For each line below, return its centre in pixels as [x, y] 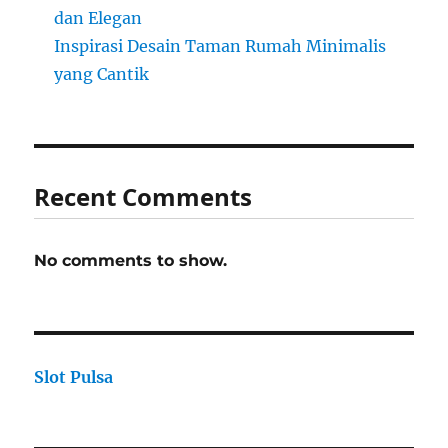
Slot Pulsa [74, 377]
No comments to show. [131, 261]
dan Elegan [98, 18]
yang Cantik [102, 74]
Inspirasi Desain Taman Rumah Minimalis [220, 46]
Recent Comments [143, 197]
